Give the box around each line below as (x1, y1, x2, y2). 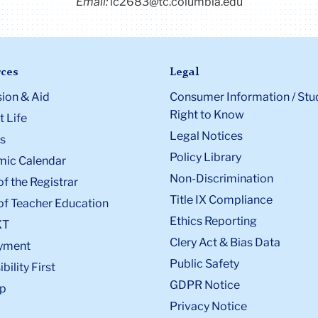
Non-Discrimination (170, 172, 273, 186)
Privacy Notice (170, 300, 247, 314)
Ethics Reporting (170, 214, 257, 229)
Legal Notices (170, 129, 243, 143)
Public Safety (170, 257, 239, 271)
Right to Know (170, 108, 244, 122)
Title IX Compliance (170, 193, 273, 207)
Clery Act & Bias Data (170, 236, 280, 250)
